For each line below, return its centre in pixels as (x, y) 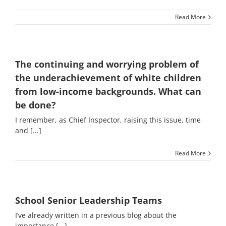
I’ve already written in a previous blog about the (96, 215)
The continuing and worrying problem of (107, 64)
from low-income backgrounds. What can (108, 91)
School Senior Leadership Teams (89, 200)
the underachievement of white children (108, 78)
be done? (36, 105)
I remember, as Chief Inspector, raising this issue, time (108, 120)
